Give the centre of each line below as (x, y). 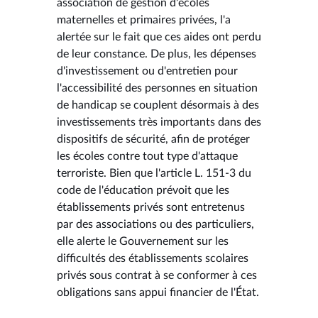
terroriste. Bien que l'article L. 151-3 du (154, 173)
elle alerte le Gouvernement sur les (143, 241)
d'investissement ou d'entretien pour (147, 71)
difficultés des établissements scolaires (153, 258)
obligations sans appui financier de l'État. (158, 292)
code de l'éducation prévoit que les (143, 190)
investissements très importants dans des (159, 122)
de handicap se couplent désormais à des (158, 105)
